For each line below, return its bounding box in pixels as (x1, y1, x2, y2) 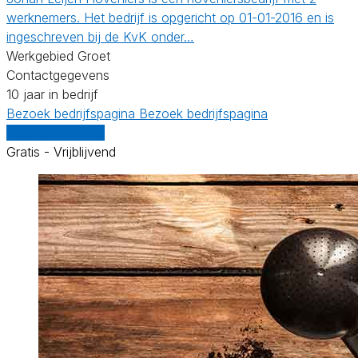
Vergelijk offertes (6, 124, 105, 141)
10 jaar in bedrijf (6, 86, 98, 102)
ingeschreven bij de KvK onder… (6, 28, 194, 45)
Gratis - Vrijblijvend (6, 143, 116, 160)
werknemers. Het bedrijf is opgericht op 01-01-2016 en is (6, 9, 334, 26)
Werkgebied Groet (6, 47, 110, 64)
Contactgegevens (6, 66, 109, 83)
